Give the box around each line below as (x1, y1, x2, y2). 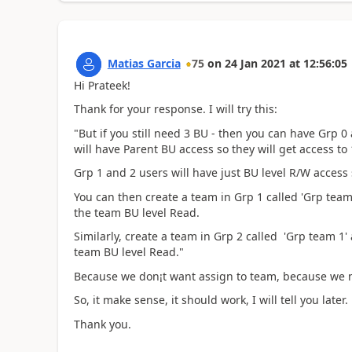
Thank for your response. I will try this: (73, 101, 277, 116)
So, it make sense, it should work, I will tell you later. (73, 292, 348, 307)
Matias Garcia (107, 55, 181, 71)
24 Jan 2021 (224, 55, 286, 71)
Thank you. (73, 316, 131, 332)
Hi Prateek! (73, 77, 130, 93)
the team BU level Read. (73, 204, 200, 220)
